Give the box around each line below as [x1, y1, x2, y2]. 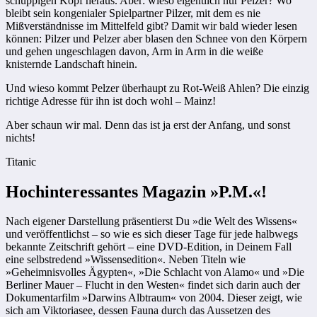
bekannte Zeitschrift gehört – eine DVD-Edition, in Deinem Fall [6, 241, 292, 253]
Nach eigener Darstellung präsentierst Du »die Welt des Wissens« [6, 215, 297, 228]
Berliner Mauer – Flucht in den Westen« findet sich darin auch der [6, 279, 300, 292]
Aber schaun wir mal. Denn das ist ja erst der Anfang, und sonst [6, 118, 290, 131]
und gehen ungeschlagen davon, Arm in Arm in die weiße [6, 45, 263, 57]
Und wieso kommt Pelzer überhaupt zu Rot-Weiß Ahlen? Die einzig [6, 81, 309, 94]
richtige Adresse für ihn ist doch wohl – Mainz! [6, 94, 216, 107]
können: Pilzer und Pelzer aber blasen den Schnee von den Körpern [6, 32, 307, 45]
